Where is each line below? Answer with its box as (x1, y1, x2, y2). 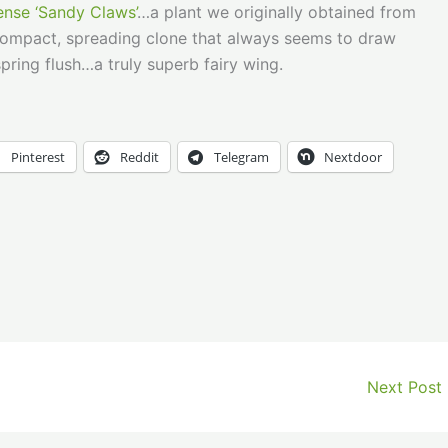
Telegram (214, 147, 269, 166)
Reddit (120, 147, 159, 166)
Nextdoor (324, 147, 382, 166)
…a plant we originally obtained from (137, 2, 416, 23)
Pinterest (11, 147, 65, 166)
